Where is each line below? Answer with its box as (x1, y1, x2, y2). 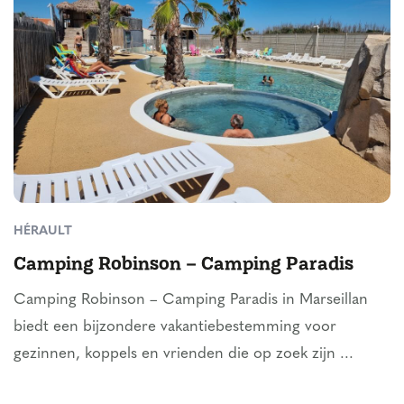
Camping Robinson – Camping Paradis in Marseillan (14, 291, 368, 308)
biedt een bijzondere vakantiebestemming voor (14, 318, 336, 335)
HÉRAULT (14, 224, 72, 238)
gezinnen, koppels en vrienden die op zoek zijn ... (14, 345, 353, 362)
